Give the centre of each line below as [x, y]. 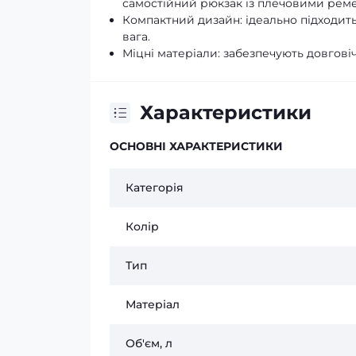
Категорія [155, 188]
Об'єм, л [149, 343]
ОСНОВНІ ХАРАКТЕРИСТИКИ [196, 146]
